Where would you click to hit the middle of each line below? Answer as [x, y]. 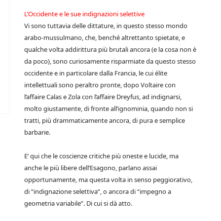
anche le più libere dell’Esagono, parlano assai [91, 168]
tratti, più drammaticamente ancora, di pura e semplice [105, 120]
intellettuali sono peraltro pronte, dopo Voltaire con [100, 85]
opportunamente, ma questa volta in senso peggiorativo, [108, 180]
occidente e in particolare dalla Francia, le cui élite [96, 73]
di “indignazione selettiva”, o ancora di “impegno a [98, 191]
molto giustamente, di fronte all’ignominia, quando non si [109, 109]
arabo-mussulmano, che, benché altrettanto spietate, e [105, 37]
